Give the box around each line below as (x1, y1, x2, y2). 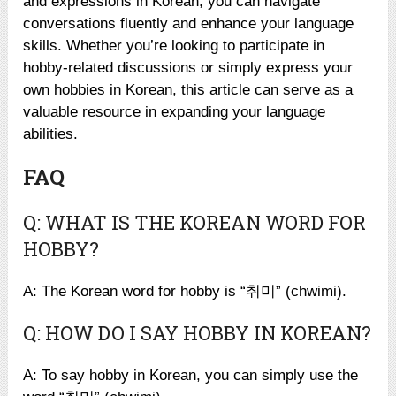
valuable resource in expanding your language (23, 103, 326, 120)
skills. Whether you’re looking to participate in (23, 36, 325, 54)
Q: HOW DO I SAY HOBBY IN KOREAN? (23, 319, 372, 346)
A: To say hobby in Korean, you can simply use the (23, 366, 359, 384)
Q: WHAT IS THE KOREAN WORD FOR (23, 209, 367, 235)
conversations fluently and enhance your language (23, 14, 354, 32)
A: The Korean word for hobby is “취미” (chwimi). (23, 282, 347, 300)
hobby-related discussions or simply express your (23, 58, 354, 76)
